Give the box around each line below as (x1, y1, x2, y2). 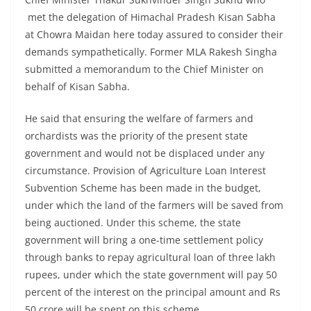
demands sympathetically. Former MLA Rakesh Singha (25, 45, 277, 59)
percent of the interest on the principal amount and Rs (25, 285, 280, 299)
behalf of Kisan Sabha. (25, 80, 130, 94)
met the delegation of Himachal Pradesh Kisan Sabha (25, 10, 276, 24)
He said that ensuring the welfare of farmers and (25, 112, 253, 126)
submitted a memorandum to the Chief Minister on (25, 62, 264, 76)
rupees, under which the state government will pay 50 (25, 268, 277, 282)
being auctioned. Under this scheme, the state (25, 216, 241, 230)
